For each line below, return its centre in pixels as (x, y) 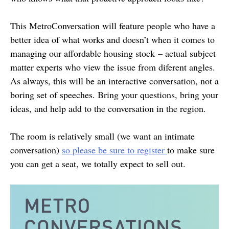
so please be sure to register (114, 150)
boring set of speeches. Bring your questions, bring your (114, 95)
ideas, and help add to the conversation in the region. (108, 109)
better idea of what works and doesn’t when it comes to (112, 40)
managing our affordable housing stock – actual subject (113, 53)
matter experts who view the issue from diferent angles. (113, 67)
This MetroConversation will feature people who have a (113, 26)
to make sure (191, 150)
